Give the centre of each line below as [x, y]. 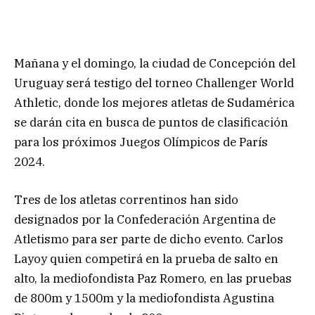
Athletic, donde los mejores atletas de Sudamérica [154, 102]
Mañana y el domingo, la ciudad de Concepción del [155, 63]
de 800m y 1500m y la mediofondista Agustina [144, 298]
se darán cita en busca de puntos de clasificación [151, 122]
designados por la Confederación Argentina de [145, 219]
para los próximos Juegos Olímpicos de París [141, 142]
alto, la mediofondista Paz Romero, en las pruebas [153, 278]
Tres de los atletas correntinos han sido [126, 199]
